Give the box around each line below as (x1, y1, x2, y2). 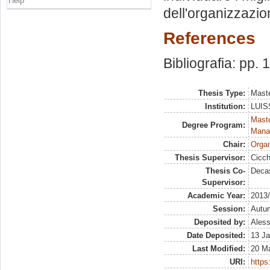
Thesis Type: (198, 89, 245, 98)
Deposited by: (193, 218, 245, 227)
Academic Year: (187, 191, 245, 201)
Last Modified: (192, 244, 245, 254)
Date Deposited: (186, 231, 245, 240)
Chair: (222, 140, 245, 149)
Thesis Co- (205, 166, 245, 176)
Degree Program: (181, 121, 245, 130)
